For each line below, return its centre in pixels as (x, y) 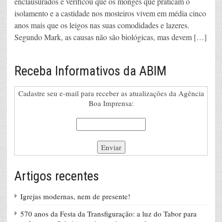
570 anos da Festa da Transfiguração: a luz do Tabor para (109, 213)
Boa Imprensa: (111, 103)
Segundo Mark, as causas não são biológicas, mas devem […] (111, 37)
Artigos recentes (57, 176)
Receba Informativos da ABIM (90, 71)
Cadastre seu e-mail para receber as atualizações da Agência (111, 93)
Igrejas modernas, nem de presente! (75, 196)
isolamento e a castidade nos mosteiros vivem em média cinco (110, 13)
